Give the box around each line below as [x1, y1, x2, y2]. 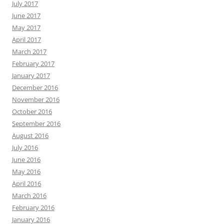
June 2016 [12, 154, 40, 164]
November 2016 [12, 94, 59, 104]
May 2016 [12, 166, 40, 176]
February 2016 [12, 202, 54, 212]
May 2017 [12, 22, 40, 32]
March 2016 [12, 190, 46, 200]
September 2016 [12, 118, 60, 128]
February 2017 [12, 58, 54, 68]
